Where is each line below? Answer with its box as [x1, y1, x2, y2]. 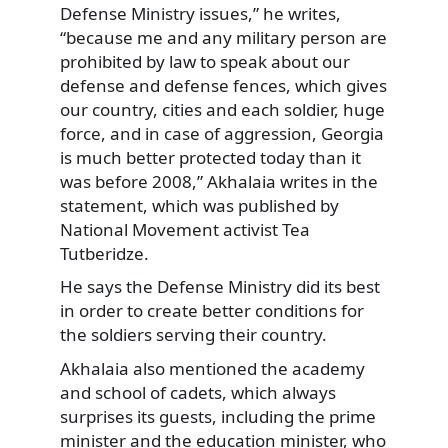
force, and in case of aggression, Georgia [60, 121, 384, 145]
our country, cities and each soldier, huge [60, 97, 385, 121]
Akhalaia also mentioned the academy [60, 357, 365, 381]
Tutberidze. [60, 241, 149, 265]
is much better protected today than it [60, 145, 361, 169]
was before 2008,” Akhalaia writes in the [60, 169, 378, 193]
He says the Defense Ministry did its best [60, 275, 380, 299]
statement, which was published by [60, 193, 339, 217]
